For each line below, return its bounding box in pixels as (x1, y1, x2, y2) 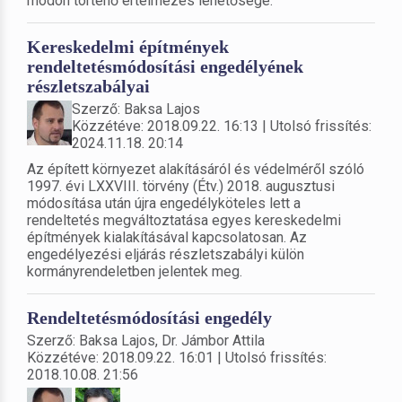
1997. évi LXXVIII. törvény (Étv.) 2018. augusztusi (27, 177, 335, 195)
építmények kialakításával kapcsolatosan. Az (27, 228, 307, 246)
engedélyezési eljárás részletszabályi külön (27, 245, 304, 263)
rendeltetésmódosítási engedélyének (27, 56, 303, 76)
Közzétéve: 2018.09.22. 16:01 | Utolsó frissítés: (27, 348, 327, 366)
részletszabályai (27, 75, 150, 96)
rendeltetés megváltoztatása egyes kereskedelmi (27, 211, 341, 229)
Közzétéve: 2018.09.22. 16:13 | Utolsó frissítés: (72, 117, 371, 135)
